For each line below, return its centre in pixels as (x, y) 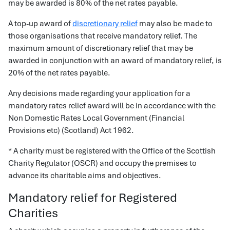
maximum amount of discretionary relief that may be (101, 48)
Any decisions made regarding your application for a (99, 93)
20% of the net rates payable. (59, 73)
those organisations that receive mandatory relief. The (103, 36)
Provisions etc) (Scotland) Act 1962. (71, 130)
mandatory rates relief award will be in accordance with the (112, 106)
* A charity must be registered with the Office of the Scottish (112, 151)
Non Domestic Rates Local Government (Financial (96, 118)
